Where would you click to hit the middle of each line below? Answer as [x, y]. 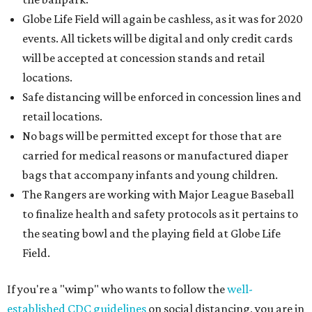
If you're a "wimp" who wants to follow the [117, 289]
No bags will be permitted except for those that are [152, 136]
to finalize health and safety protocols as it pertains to [160, 214]
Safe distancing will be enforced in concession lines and [162, 97]
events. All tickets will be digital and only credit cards [157, 38]
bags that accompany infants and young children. [150, 175]
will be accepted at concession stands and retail [143, 58]
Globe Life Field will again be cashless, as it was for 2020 [163, 19]
